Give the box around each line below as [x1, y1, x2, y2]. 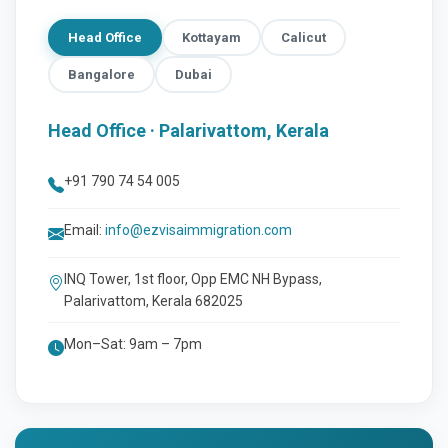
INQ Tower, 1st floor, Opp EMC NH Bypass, [64, 270, 322, 287]
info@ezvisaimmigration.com [105, 221, 292, 238]
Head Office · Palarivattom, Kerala [48, 119, 329, 141]
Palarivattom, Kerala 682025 [64, 292, 243, 309]
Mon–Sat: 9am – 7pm [64, 335, 202, 352]
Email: [64, 221, 105, 238]
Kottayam [182, 29, 241, 45]
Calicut [281, 29, 326, 45]
